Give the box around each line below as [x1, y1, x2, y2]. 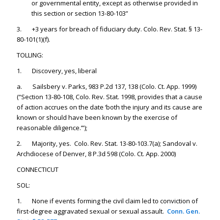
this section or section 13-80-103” [31, 8, 128, 18]
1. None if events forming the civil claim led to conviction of [16, 196, 198, 206]
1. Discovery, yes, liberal [16, 66, 97, 75]
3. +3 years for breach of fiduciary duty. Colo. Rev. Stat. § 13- [16, 24, 202, 33]
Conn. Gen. [166, 207, 200, 216]
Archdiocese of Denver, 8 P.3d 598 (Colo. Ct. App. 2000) [16, 149, 176, 158]
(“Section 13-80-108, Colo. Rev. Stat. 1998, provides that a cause [16, 92, 202, 101]
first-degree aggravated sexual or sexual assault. [16, 207, 167, 216]
